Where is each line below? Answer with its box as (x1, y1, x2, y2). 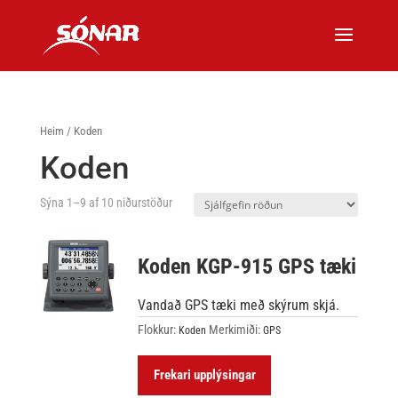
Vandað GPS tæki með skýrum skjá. (138, 296, 340, 314)
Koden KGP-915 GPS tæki (138, 253, 357, 279)
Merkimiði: (209, 322, 264, 337)
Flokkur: (138, 322, 179, 337)
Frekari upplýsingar (153, 366, 256, 383)
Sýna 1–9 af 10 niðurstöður (39, 195, 172, 210)
